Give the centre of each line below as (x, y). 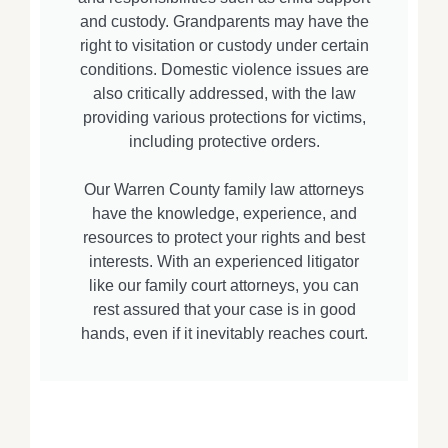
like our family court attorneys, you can (224, 286)
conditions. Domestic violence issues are (224, 70)
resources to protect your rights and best (224, 238)
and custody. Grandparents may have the (224, 22)
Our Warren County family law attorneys (224, 190)
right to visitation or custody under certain (224, 46)
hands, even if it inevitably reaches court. (224, 334)
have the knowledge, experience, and (224, 214)
